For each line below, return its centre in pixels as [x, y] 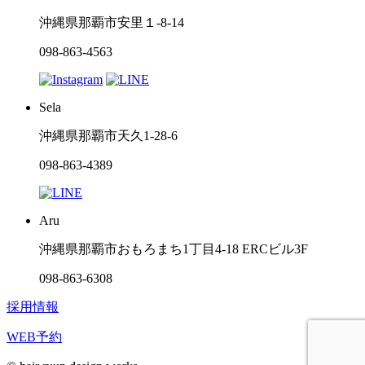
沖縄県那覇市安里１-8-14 [112, 22]
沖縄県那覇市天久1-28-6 [108, 135]
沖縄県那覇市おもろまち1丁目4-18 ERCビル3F [174, 248]
